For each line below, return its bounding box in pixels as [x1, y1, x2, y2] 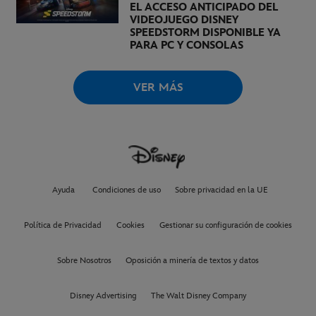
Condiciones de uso [92, 184, 161, 195]
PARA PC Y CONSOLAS [129, 38, 243, 52]
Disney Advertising [70, 290, 137, 301]
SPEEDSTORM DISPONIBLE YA [129, 25, 281, 39]
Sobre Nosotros [57, 255, 111, 266]
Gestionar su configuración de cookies [159, 219, 292, 231]
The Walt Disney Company [151, 290, 246, 301]
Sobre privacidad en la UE [174, 184, 268, 195]
